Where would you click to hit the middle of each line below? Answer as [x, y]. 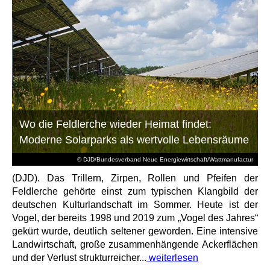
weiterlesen [172, 257]
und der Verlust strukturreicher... [79, 257]
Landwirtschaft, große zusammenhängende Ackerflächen [135, 244]
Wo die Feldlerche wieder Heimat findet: [116, 124]
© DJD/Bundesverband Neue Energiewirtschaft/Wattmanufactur [165, 159]
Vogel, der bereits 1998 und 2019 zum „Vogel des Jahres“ [135, 218]
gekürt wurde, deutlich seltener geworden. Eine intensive [135, 231]
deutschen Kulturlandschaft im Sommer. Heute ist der [135, 204]
